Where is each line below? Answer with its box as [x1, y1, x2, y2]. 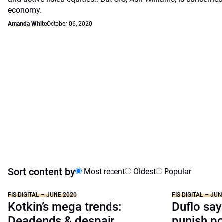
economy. [8, 5, 42, 15]
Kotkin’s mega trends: [8, 200, 121, 214]
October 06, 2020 [47, 20, 92, 27]
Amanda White [8, 20, 47, 27]
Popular [162, 167, 191, 176]
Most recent [82, 167, 125, 176]
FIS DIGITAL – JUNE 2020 [8, 191, 77, 198]
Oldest [131, 167, 156, 176]
